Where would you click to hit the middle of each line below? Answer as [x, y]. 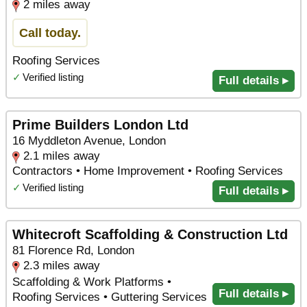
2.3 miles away [62, 266]
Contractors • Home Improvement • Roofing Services [148, 171]
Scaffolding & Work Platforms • [92, 282]
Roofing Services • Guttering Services [110, 297]
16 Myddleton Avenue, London [89, 140]
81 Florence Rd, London [73, 251]
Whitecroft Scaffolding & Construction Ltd [150, 235]
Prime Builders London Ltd [100, 124]
